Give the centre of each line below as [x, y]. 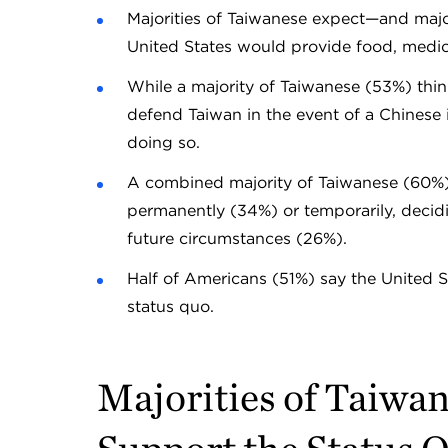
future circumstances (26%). [236, 238]
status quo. [170, 306]
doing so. [163, 142]
